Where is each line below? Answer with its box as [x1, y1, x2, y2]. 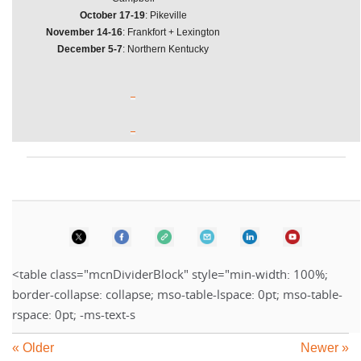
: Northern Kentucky [122, 44, 209, 55]
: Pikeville [144, 10, 187, 21]
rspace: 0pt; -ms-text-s [12, 308, 135, 322]
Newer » [301, 341, 349, 355]
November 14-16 [46, 27, 122, 38]
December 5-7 [57, 44, 122, 55]
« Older [12, 341, 54, 355]
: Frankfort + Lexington [122, 27, 220, 38]
